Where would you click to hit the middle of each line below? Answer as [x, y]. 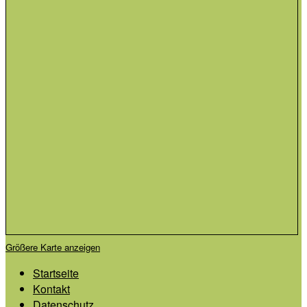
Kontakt [51, 289]
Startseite [56, 273]
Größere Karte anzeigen [53, 247]
